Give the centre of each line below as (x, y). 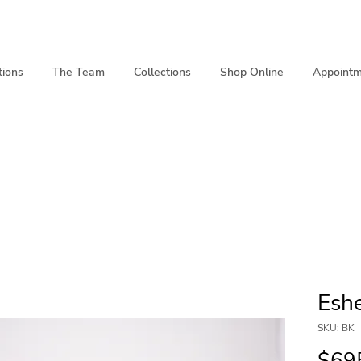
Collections (162, 72)
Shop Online (252, 72)
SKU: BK (336, 328)
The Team (79, 72)
